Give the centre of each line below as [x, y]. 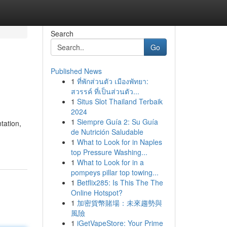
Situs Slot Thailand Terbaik [120, 101]
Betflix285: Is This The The [120, 182]
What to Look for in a [110, 162]
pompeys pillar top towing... [115, 172]
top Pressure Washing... [109, 152]
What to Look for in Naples [119, 142]
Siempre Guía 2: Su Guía [117, 122]
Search [62, 33]
